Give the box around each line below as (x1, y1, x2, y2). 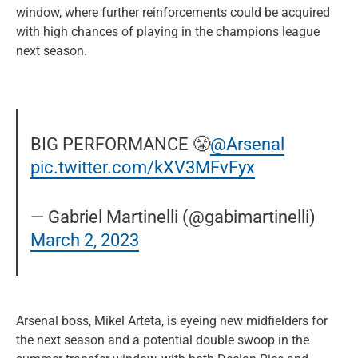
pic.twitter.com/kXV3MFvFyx (30, 156, 256, 177)
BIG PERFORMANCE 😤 (30, 133, 211, 154)
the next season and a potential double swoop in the (16, 332, 309, 348)
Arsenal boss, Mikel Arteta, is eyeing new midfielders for (16, 312, 328, 328)
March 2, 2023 (30, 229, 140, 251)
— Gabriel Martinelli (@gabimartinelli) (30, 206, 316, 228)
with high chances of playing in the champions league (16, 24, 320, 40)
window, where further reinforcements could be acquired (16, 5, 330, 21)
